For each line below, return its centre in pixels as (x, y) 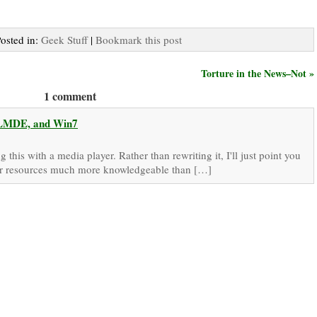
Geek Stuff (64, 39)
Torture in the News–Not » (258, 73)
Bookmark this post (139, 39)
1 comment (70, 96)
